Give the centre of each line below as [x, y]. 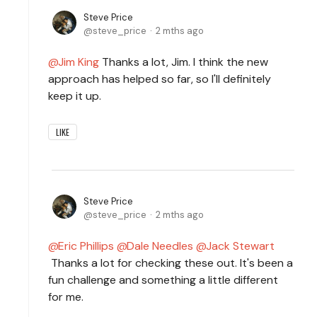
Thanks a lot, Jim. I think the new [184, 62]
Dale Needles [160, 246]
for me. [67, 296]
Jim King [79, 62]
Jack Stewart [240, 246]
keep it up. [76, 96]
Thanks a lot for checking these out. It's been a [171, 263]
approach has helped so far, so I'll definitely [160, 79]
